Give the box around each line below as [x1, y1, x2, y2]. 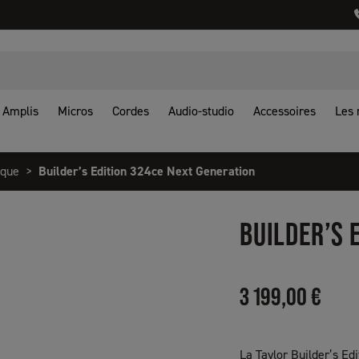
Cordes [112, 102, 149, 119]
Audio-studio [168, 102, 234, 119]
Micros [58, 102, 93, 119]
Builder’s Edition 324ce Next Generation [38, 163, 255, 179]
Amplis [2, 102, 38, 119]
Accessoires [253, 102, 316, 119]
